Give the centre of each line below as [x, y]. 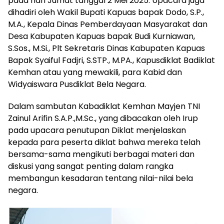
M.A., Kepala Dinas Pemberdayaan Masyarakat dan [108, 24]
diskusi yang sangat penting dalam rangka [91, 166]
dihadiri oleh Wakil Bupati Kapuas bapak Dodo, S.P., [106, 12]
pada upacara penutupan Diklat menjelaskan [97, 130]
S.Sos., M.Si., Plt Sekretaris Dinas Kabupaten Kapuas [106, 48]
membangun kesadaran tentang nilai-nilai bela [100, 178]
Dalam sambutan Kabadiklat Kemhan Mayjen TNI [104, 106]
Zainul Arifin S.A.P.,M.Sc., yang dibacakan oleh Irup [103, 118]
